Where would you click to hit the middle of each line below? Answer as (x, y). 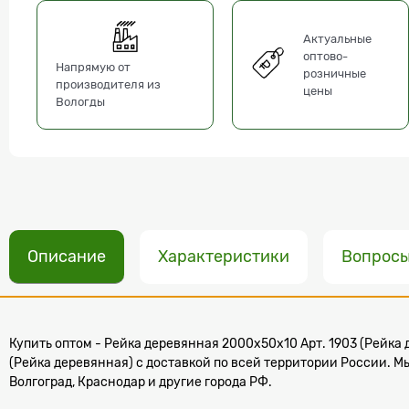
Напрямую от (93, 67)
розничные (335, 74)
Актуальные (338, 39)
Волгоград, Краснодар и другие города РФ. (141, 381)
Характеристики (224, 256)
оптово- (326, 57)
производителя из (108, 84)
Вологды (80, 101)
